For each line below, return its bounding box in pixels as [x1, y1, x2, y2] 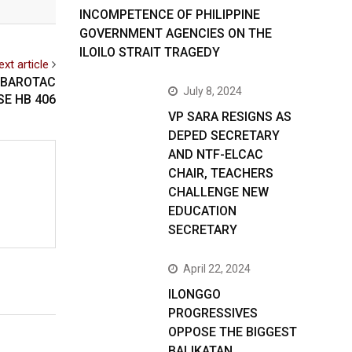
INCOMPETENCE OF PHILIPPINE [79, 7, 260, 22]
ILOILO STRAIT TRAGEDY [79, 45, 220, 60]
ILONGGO [168, 287, 221, 302]
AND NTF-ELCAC [168, 147, 263, 162]
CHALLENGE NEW [168, 185, 269, 200]
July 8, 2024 [183, 85, 242, 97]
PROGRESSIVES [168, 306, 258, 321]
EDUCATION [168, 203, 236, 218]
